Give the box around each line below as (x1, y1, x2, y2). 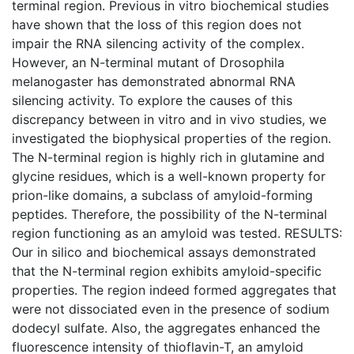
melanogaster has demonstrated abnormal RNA (12, 73, 296, 89)
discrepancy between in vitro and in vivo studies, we (12, 111, 326, 127)
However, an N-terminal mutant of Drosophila (12, 55, 284, 70)
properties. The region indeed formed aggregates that (12, 282, 337, 298)
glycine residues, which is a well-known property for (12, 168, 326, 184)
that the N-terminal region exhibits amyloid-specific (12, 263, 322, 279)
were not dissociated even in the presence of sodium (12, 301, 330, 317)
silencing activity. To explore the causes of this (12, 92, 292, 108)
